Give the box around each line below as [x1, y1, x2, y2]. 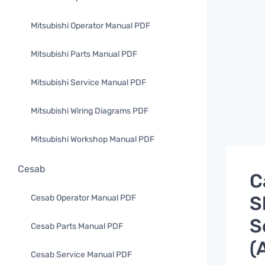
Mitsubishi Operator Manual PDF [31, 21, 150, 31]
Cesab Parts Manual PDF [31, 221, 123, 231]
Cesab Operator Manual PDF [31, 193, 136, 203]
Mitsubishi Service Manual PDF [31, 77, 146, 88]
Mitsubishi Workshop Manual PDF [31, 134, 154, 144]
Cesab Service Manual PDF [31, 250, 132, 260]
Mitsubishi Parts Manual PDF [31, 49, 137, 59]
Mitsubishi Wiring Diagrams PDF [31, 106, 148, 116]
